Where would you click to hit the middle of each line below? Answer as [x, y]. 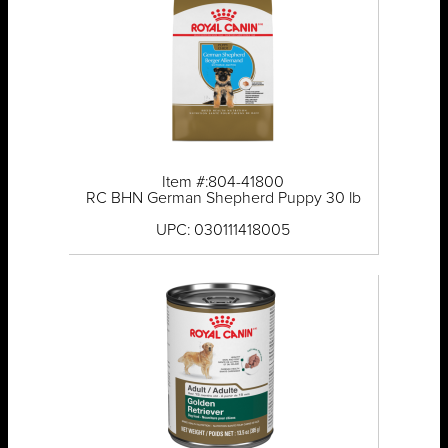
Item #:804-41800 [223, 182]
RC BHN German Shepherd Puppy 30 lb [223, 198]
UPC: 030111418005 [223, 230]
